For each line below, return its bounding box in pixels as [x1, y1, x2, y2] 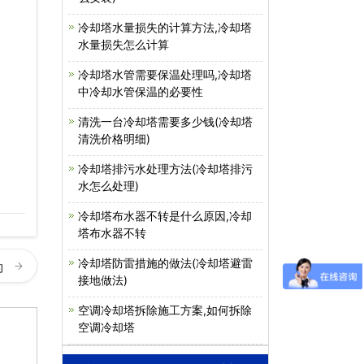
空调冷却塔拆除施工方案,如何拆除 [78, 303, 252, 317]
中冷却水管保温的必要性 [78, 84, 203, 98]
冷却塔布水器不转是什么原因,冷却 [78, 209, 252, 223]
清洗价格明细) [78, 132, 150, 145]
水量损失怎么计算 [78, 37, 169, 51]
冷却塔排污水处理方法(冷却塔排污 [78, 162, 253, 175]
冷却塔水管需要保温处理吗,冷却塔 [78, 67, 252, 81]
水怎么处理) [78, 179, 139, 193]
